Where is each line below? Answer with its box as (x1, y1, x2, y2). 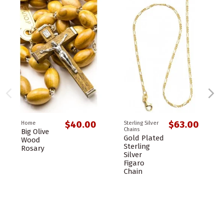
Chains (124, 126, 139, 133)
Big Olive (21, 127, 49, 136)
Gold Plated (124, 133, 164, 142)
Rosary (21, 143, 44, 153)
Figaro (124, 158, 144, 167)
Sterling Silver (124, 120, 159, 127)
